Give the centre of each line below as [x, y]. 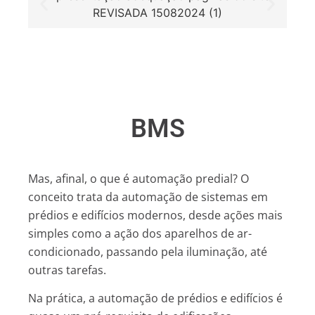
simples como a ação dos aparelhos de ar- [140, 233]
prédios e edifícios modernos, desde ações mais [155, 215]
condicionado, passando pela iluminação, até [148, 251]
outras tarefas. [67, 270]
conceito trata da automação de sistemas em [148, 197]
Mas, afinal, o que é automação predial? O [139, 178]
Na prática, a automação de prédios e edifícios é [155, 298]
